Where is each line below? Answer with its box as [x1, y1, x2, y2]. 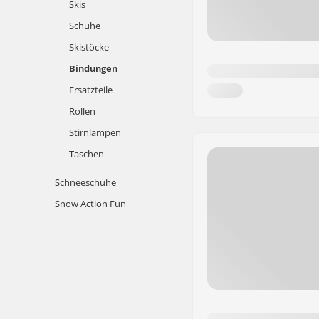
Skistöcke [69, 41, 109, 53]
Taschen [69, 147, 104, 160]
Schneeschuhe [55, 176, 116, 189]
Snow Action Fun [55, 197, 126, 210]
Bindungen [69, 62, 117, 75]
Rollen [69, 105, 95, 117]
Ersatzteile [69, 83, 113, 96]
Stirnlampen [69, 126, 121, 139]
